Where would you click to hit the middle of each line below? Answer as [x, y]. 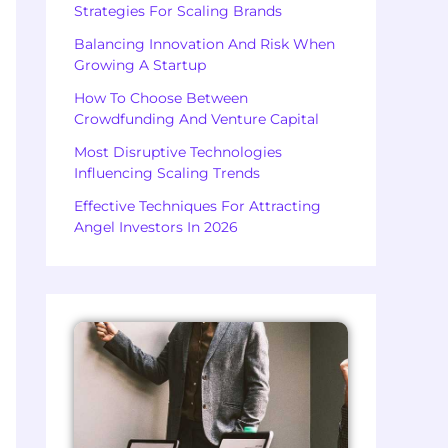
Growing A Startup [140, 64]
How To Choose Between [161, 97]
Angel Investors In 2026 [156, 226]
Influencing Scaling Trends [167, 172]
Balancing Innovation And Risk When [204, 43]
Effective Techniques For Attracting [197, 205]
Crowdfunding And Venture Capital [196, 118]
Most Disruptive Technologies [178, 151]
